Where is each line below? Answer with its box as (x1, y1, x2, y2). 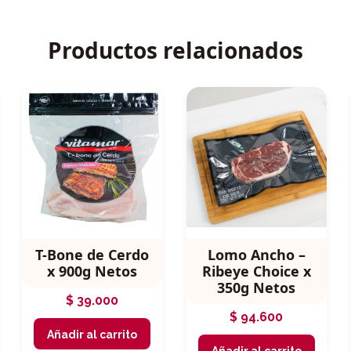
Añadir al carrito (46, 328, 137, 342)
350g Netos (217, 278, 296, 298)
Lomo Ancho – (207, 245, 306, 265)
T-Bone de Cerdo (34, 245, 149, 265)
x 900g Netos (46, 262, 137, 281)
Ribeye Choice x (201, 262, 311, 281)
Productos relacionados (48, 35, 303, 66)
